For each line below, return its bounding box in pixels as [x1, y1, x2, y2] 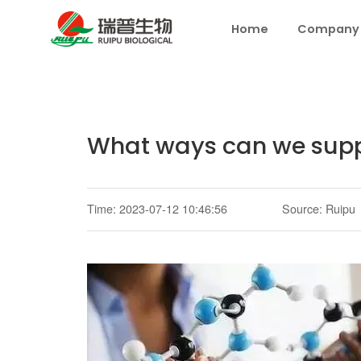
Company [297, 21, 359, 37]
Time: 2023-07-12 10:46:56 [86, 200, 227, 218]
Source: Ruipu [282, 200, 356, 218]
